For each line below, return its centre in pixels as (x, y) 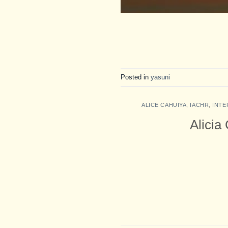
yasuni (160, 77)
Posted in (136, 77)
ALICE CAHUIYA (164, 105)
